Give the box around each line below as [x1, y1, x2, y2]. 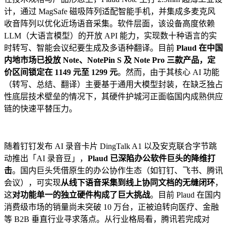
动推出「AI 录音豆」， [4, 154, 88, 163]
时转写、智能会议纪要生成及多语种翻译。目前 [4, 43, 176, 52]
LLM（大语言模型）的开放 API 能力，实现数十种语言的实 [4, 31, 217, 40]
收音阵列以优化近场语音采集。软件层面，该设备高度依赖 [4, 19, 215, 28]
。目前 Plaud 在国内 [150, 190, 221, 199]
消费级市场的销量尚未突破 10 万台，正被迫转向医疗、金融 [4, 202, 219, 211]
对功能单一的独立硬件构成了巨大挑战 [12, 190, 150, 199]
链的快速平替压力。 [4, 104, 77, 113]
